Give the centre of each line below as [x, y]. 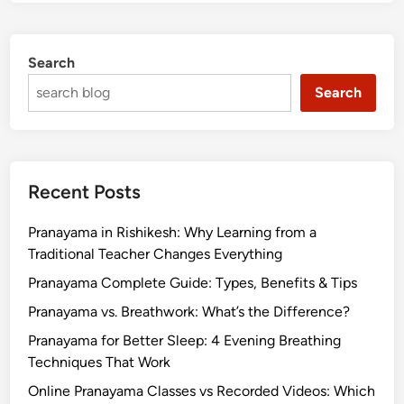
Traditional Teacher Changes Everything [156, 253]
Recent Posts [85, 191]
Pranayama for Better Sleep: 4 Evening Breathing [185, 340]
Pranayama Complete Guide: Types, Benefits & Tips [193, 282]
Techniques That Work [100, 362]
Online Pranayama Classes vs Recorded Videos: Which [202, 390]
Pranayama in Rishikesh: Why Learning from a [173, 232]
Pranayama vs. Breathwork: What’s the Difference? [189, 311]
